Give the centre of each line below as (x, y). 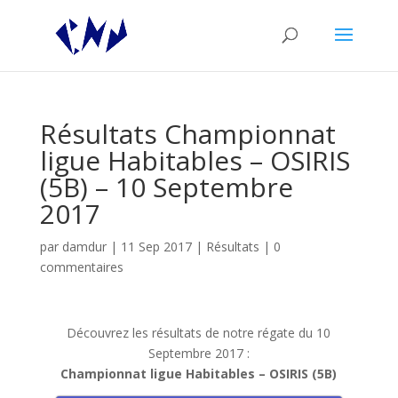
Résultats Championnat (187, 134)
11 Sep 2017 (156, 247)
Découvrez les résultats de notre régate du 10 (199, 333)
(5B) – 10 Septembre (166, 187)
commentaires (81, 267)
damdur (84, 247)
